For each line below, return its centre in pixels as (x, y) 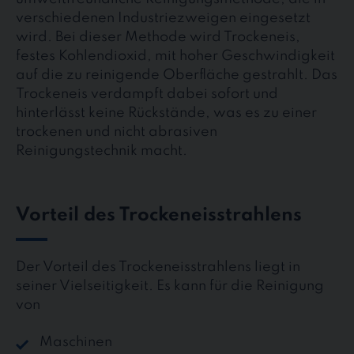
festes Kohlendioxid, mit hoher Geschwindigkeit (175, 56)
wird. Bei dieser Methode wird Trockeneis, (158, 37)
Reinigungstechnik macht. (102, 151)
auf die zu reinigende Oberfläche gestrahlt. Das (177, 75)
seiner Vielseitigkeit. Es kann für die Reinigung (170, 286)
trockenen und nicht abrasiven (117, 132)
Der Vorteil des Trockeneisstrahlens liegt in (158, 267)
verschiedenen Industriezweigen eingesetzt (163, 18)
